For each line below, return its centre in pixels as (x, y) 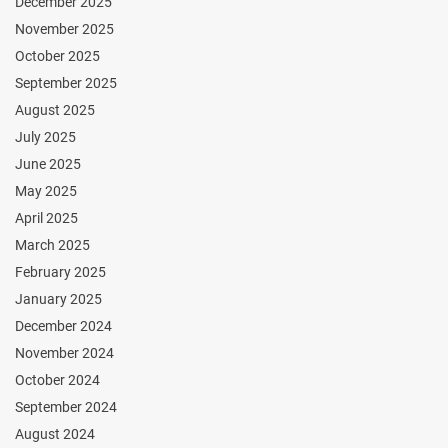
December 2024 (63, 325)
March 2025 (52, 244)
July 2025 (45, 136)
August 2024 (55, 433)
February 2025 (60, 271)
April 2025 (46, 217)
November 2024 (64, 352)
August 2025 (55, 109)
